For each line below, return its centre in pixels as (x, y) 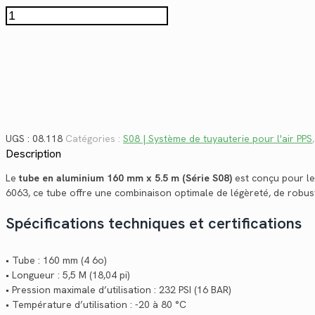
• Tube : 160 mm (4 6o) (56, 261)
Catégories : (94, 138)
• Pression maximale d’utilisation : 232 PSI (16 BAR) (118, 290)
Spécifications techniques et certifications (154, 223)
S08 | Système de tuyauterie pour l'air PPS (218, 138)
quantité (24, 12)
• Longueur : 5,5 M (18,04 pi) (68, 275)
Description (33, 153)
